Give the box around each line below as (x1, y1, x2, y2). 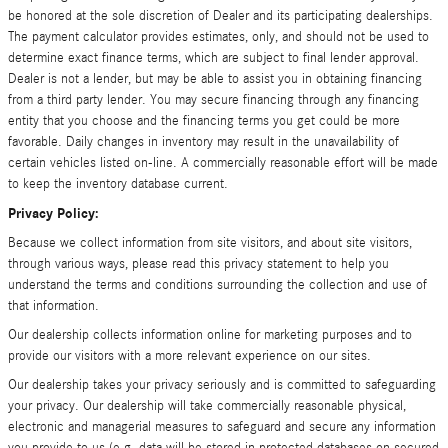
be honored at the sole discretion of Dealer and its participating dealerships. (8, 8, 433, 24)
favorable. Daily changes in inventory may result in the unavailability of (8, 134, 399, 150)
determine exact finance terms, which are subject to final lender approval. (8, 50, 419, 66)
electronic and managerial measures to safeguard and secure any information (8, 419, 436, 435)
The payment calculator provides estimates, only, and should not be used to (8, 29, 429, 45)
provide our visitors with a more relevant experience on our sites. (8, 348, 371, 364)
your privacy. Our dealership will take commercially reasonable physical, (8, 398, 406, 414)
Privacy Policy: (8, 205, 99, 222)
